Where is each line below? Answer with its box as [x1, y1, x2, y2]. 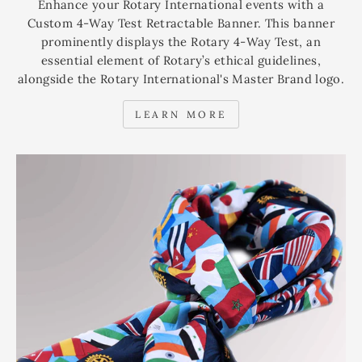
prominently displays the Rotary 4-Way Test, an [41, 34, 321, 50]
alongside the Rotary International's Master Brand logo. [17, 71, 345, 87]
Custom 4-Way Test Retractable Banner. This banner [27, 15, 335, 32]
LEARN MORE [135, 108, 227, 121]
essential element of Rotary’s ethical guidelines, [40, 53, 322, 69]
